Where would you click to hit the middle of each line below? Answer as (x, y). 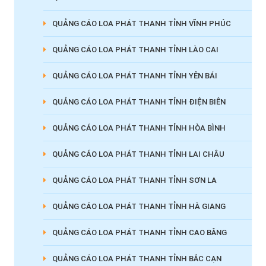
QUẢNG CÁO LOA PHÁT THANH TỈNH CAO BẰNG (139, 233)
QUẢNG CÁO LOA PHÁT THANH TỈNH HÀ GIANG (139, 207)
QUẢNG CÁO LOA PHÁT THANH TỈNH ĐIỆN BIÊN (139, 102)
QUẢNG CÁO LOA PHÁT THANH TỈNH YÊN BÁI (134, 76)
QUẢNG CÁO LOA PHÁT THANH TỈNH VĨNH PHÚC (141, 24)
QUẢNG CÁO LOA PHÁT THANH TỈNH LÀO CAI (135, 50)
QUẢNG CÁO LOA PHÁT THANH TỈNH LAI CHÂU (138, 154)
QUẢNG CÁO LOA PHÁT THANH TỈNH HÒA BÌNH (139, 128)
